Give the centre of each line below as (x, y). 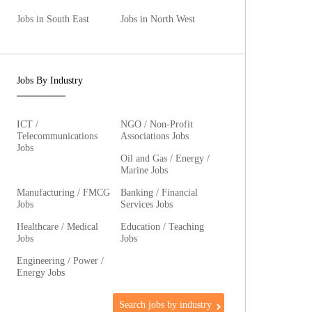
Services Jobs (147, 204)
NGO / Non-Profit (157, 124)
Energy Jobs (41, 272)
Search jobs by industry (166, 304)
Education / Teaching (163, 226)
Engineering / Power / (61, 260)
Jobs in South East (53, 19)
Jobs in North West (158, 19)
